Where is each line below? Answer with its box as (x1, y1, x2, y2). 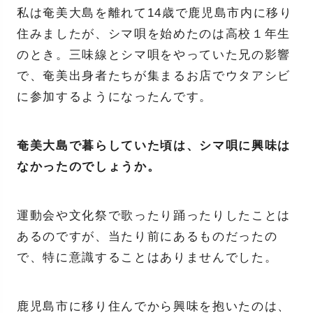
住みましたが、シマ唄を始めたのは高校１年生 (16, 27, 291, 41)
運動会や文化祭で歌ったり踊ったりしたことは (16, 209, 291, 223)
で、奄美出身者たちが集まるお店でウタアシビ (16, 69, 291, 83)
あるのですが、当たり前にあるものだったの (16, 230, 278, 244)
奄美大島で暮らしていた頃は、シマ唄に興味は (16, 139, 291, 153)
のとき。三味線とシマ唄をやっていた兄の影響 (16, 48, 291, 62)
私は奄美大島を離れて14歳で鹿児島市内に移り (16, 6, 293, 20)
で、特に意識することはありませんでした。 (16, 251, 278, 265)
